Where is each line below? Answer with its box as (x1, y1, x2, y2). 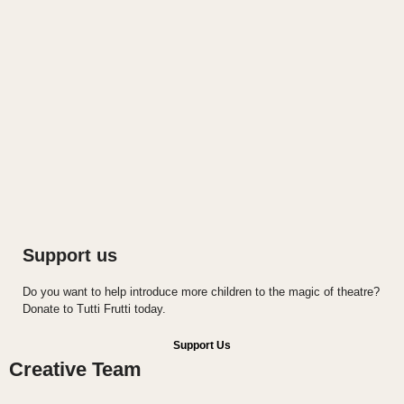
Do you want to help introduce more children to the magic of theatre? (23, 284, 380, 298)
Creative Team (9, 357, 142, 381)
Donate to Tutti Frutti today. (23, 301, 166, 316)
